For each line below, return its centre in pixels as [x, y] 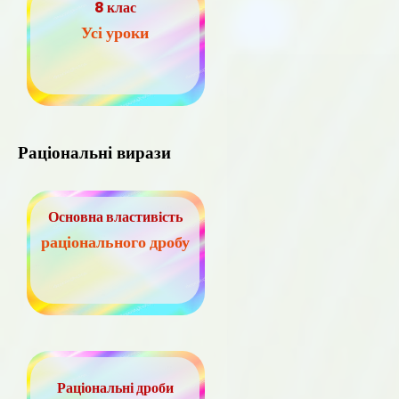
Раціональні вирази [94, 153]
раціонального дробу [115, 242]
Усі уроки [115, 33]
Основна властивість [115, 217]
